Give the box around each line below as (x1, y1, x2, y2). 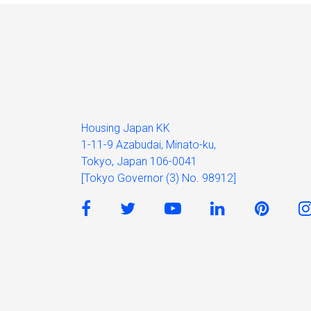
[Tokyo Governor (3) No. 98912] (81, 171, 236, 185)
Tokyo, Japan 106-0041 (81, 155, 197, 168)
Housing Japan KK (81, 121, 170, 135)
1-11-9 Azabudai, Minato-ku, (81, 138, 216, 151)
